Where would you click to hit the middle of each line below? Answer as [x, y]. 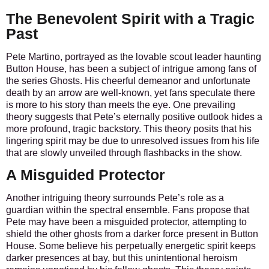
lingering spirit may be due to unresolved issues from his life [133, 141]
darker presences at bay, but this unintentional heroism [122, 258]
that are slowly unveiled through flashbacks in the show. [124, 153]
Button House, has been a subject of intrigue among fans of [131, 69]
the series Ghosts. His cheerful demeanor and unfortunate [128, 81]
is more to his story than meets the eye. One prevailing [121, 105]
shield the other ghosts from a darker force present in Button [132, 234]
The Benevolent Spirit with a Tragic [130, 19]
